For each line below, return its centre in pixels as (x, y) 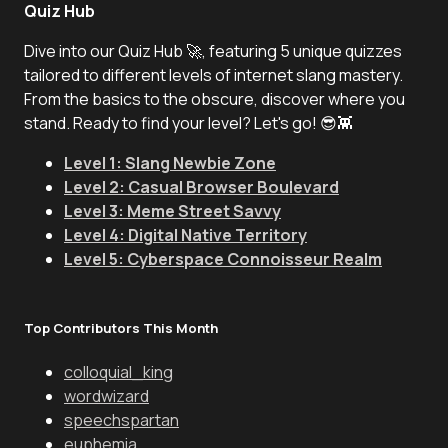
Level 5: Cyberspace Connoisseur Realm (223, 259)
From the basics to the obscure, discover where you (214, 99)
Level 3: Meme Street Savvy (172, 211)
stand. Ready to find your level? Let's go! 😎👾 (188, 123)
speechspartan (121, 420)
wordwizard (106, 396)
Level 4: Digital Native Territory (185, 235)
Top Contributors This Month (121, 328)
